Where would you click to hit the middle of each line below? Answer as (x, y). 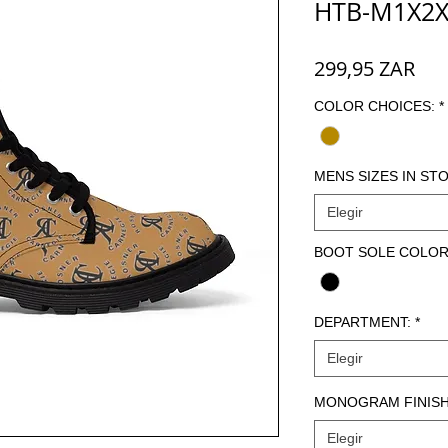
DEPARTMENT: (362, 322)
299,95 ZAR (364, 68)
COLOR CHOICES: (374, 106)
